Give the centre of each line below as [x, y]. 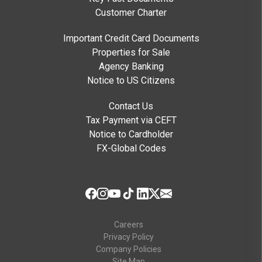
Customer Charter [131, 13]
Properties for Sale [131, 53]
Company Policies [128, 249]
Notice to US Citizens [131, 81]
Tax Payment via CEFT [131, 120]
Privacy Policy [128, 237]
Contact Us [131, 106]
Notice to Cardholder [131, 135]
